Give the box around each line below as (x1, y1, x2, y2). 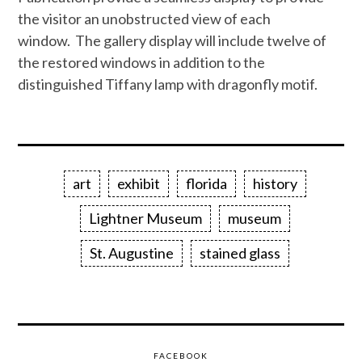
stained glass (200, 244, 280, 263)
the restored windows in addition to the (18, 53, 266, 72)
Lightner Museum (89, 209, 202, 228)
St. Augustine (90, 244, 174, 263)
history (253, 175, 297, 193)
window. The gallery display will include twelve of (18, 32, 327, 50)
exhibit (117, 175, 160, 193)
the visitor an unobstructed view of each (18, 10, 271, 28)
